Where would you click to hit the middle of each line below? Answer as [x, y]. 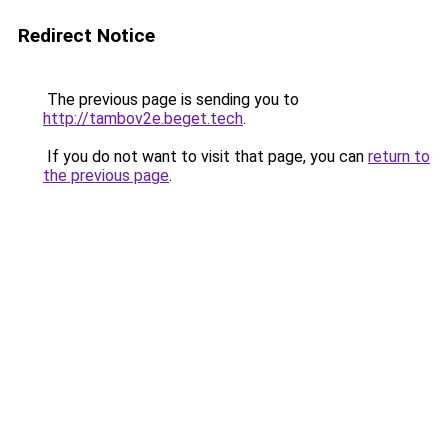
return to [399, 156]
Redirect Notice [86, 35]
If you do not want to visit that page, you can [205, 156]
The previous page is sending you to [171, 99]
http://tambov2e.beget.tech [143, 118]
